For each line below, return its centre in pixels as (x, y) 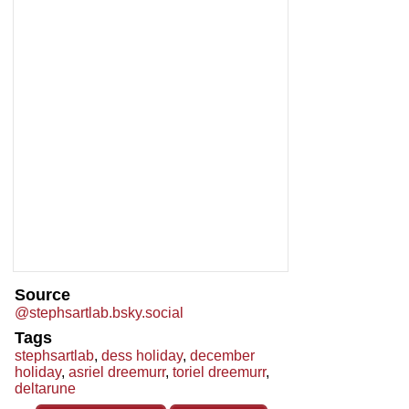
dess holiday (142, 356)
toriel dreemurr (219, 372)
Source (42, 295)
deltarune (45, 389)
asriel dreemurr (117, 372)
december (222, 356)
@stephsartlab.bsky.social (99, 313)
